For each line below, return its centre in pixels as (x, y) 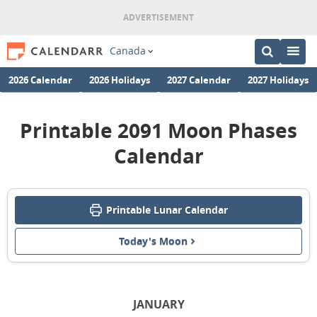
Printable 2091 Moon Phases (158, 131)
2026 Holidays (120, 79)
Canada (127, 51)
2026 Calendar (40, 79)
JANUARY (158, 304)
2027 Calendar (199, 79)
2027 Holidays (278, 79)
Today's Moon (153, 241)
